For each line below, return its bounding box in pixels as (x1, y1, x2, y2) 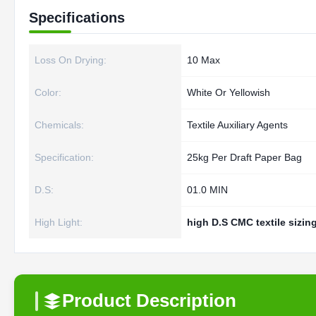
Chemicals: (35, 119, 84, 130)
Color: (35, 87, 61, 98)
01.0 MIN (187, 184, 228, 195)
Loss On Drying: (35, 54, 107, 66)
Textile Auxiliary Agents (187, 119, 288, 130)
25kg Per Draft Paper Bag (187, 152, 302, 163)
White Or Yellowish (187, 87, 270, 98)
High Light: (35, 217, 83, 228)
